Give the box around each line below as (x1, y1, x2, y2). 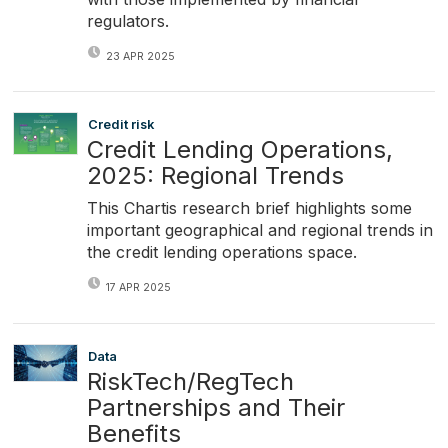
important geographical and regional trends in (86, 220, 433, 241)
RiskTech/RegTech (86, 366, 294, 396)
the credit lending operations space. (86, 242, 357, 263)
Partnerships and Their (86, 392, 345, 422)
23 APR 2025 (105, 49, 175, 63)
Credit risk (87, 117, 154, 133)
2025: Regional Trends (86, 161, 344, 191)
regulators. (86, 10, 169, 31)
